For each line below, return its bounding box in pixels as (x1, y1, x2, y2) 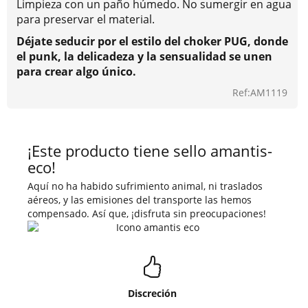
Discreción (128, 286, 177, 300)
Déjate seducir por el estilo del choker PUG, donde (16, 33, 288, 49)
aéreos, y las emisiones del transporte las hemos (27, 192, 252, 206)
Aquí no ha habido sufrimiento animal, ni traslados (27, 179, 263, 192)
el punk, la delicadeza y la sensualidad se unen (16, 48, 272, 64)
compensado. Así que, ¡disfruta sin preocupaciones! (27, 206, 266, 220)
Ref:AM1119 (232, 85, 287, 99)
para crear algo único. (16, 63, 136, 79)
